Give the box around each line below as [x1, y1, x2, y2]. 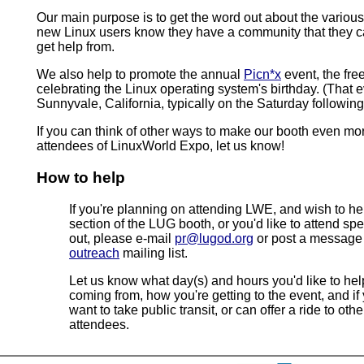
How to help [37, 168, 125, 186]
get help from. [37, 40, 115, 54]
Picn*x [244, 67, 281, 82]
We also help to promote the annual [37, 67, 244, 82]
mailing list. [119, 245, 188, 260]
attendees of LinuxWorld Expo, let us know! [37, 139, 284, 154]
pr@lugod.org [175, 231, 253, 245]
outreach [69, 245, 119, 260]
